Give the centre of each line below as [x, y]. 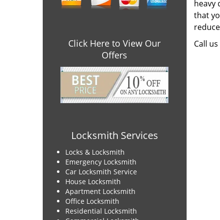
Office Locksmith [92, 201]
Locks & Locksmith [95, 152]
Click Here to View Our [115, 43]
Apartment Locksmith [100, 191]
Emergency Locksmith [101, 162]
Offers [115, 55]
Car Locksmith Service [101, 172]
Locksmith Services [114, 135]
